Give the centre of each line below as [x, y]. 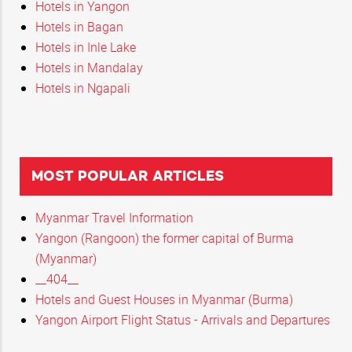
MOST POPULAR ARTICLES [128, 176]
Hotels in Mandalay [89, 67]
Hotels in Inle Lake [86, 47]
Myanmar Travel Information [114, 217]
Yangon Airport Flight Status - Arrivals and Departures [183, 319]
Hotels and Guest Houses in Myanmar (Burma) [164, 299]
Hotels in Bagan [79, 26]
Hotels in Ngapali [83, 88]
